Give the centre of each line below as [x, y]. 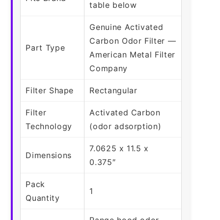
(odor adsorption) [125, 126]
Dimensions [49, 155]
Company [109, 68]
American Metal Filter [132, 54]
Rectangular [113, 90]
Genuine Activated [126, 27]
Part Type [45, 47]
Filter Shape [50, 90]
